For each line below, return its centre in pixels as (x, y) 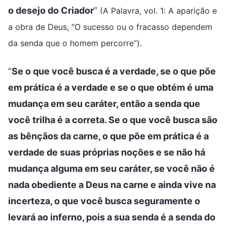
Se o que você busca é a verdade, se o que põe (114, 71)
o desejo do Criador (51, 10)
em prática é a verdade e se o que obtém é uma (111, 87)
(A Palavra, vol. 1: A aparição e (158, 10)
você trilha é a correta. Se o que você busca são (113, 120)
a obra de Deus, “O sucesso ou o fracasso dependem (110, 27)
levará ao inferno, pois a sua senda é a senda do (112, 217)
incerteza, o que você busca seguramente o (104, 201)
